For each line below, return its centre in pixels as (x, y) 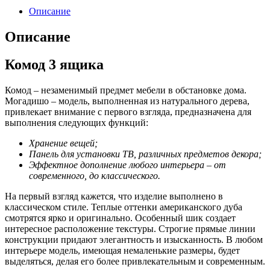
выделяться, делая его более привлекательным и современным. (135, 262)
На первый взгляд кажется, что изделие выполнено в (114, 196)
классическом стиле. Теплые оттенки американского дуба (124, 207)
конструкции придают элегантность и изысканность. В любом (134, 240)
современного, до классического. (95, 176)
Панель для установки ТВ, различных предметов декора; (145, 154)
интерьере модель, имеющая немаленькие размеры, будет (122, 251)
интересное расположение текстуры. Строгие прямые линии (130, 229)
